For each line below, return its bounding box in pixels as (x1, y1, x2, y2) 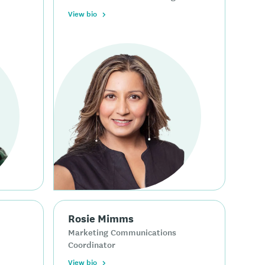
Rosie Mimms (68, 209, 134, 225)
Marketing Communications (68, 225, 177, 238)
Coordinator (68, 237, 116, 251)
